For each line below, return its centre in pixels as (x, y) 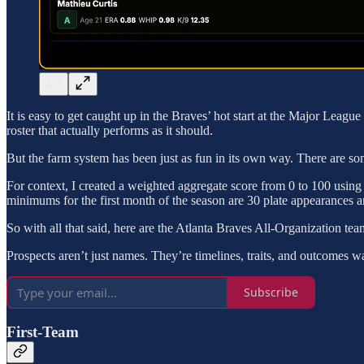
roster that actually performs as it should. (110, 130)
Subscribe (271, 292)
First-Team (43, 332)
